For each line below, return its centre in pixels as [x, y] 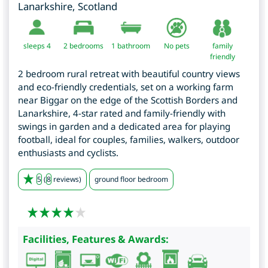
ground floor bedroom [131, 179]
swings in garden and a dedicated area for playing [124, 126]
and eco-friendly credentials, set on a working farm [126, 86]
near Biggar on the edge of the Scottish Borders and [128, 100]
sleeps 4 [37, 45]
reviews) [66, 179]
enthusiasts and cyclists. [68, 152]
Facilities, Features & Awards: [96, 239]
